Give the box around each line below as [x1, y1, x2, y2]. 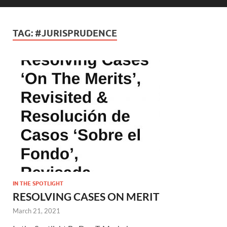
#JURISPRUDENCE [35, 27, 117, 39]
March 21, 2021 [13, 206, 60, 215]
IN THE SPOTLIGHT [13, 179, 63, 187]
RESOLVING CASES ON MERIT [13, 190, 160, 203]
